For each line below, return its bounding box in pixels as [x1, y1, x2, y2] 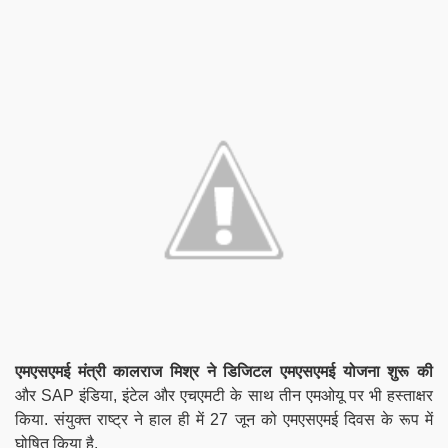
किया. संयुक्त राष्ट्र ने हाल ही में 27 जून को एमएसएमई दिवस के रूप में [15, 410, 433, 428]
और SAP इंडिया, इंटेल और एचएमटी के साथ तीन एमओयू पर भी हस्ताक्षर [15, 386, 433, 404]
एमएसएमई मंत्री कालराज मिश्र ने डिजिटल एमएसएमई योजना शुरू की [15, 362, 433, 380]
